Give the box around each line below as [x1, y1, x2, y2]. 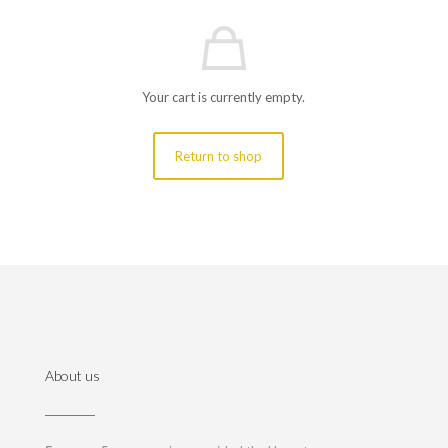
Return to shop [175, 148, 263, 164]
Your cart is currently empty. [142, 89, 306, 105]
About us [45, 367, 100, 384]
